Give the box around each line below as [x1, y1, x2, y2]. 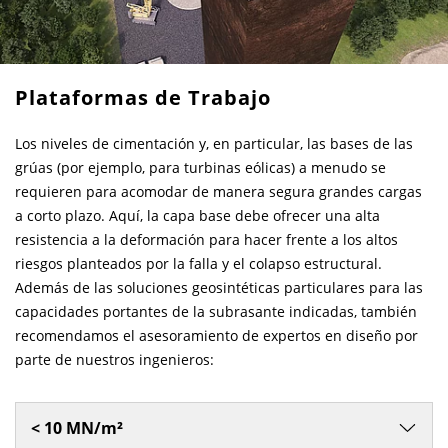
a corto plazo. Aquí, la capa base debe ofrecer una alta [15, 206, 380, 225]
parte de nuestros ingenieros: [15, 350, 214, 369]
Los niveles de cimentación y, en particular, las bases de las [15, 134, 413, 153]
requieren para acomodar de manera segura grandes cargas [15, 182, 422, 201]
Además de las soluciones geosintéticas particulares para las [15, 278, 423, 297]
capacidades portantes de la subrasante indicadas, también [15, 302, 417, 321]
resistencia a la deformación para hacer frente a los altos [15, 230, 398, 249]
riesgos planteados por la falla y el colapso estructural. [15, 254, 382, 273]
